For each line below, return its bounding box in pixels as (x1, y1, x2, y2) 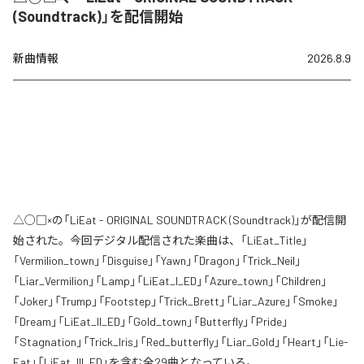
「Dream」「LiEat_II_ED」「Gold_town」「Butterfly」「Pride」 (13, 314, 288, 329)
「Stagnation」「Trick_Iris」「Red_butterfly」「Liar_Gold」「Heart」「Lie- (13, 335, 349, 349)
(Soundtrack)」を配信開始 (13, 7, 183, 26)
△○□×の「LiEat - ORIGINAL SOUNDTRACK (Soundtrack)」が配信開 (13, 213, 346, 227)
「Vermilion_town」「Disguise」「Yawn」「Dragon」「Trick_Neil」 (13, 253, 301, 268)
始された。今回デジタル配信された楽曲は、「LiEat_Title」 (13, 233, 308, 248)
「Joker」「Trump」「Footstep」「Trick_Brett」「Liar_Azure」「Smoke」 (13, 294, 339, 309)
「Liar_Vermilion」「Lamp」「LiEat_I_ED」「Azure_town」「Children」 (13, 274, 327, 288)
